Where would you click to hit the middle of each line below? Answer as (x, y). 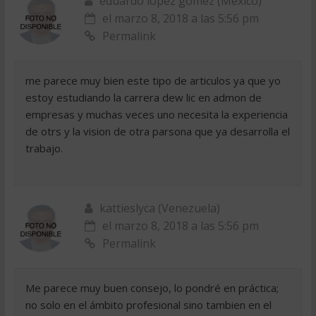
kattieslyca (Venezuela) (159, 208)
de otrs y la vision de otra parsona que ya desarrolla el (157, 131)
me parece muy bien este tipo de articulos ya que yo (153, 80)
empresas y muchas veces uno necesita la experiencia (156, 114)
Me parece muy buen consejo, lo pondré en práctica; (152, 288)
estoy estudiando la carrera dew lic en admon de (143, 97)
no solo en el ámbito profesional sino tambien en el (148, 305)
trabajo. (44, 148)
